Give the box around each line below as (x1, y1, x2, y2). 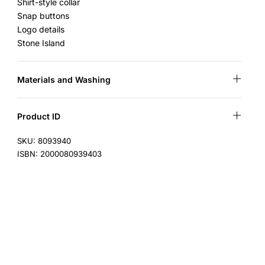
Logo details (17, 24, 65, 34)
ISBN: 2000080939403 (17, 149, 102, 159)
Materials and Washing (17, 75, 111, 85)
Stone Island (17, 38, 66, 48)
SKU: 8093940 (17, 136, 72, 146)
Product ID (17, 111, 61, 121)
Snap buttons (17, 11, 70, 21)
